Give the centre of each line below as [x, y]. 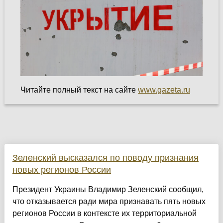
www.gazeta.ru [164, 90]
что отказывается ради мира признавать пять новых [109, 201]
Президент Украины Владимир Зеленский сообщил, [108, 189]
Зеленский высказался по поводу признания [105, 158]
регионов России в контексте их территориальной [104, 213]
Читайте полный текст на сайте [79, 90]
